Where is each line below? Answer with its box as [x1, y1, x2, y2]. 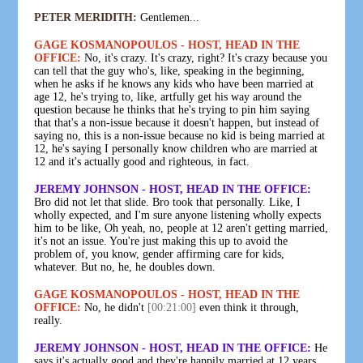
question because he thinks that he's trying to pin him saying [34, 103, 310, 116]
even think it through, [196, 301, 300, 314]
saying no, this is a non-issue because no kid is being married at [34, 129, 326, 142]
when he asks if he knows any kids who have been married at [34, 77, 314, 90]
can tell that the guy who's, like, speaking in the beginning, [34, 64, 305, 77]
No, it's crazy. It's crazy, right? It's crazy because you [81, 51, 328, 64]
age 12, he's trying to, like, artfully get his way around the [34, 90, 302, 103]
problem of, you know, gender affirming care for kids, [34, 247, 285, 260]
